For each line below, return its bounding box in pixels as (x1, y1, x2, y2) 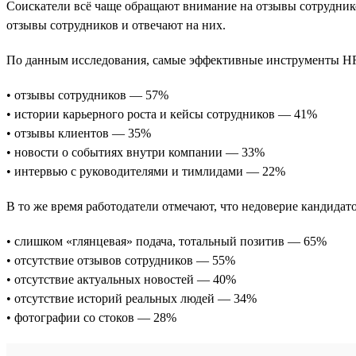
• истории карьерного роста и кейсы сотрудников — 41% (6, 106, 317, 121)
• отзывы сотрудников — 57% (6, 87, 168, 102)
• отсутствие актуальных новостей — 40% (6, 272, 236, 286)
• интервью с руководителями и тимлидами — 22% (6, 164, 285, 178)
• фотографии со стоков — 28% (6, 310, 176, 324)
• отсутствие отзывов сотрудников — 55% (6, 253, 235, 267)
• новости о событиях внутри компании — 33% (6, 145, 265, 159)
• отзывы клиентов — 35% (6, 126, 151, 140)
